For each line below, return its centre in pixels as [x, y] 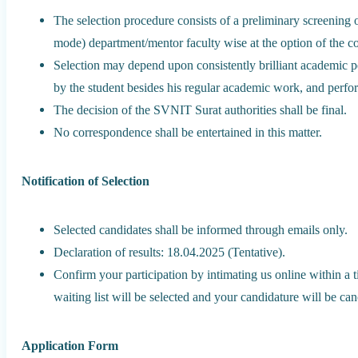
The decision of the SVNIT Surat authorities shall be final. [201, 110]
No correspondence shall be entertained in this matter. [188, 133]
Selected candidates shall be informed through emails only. [201, 230]
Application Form [70, 345]
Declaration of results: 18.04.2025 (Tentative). [170, 253]
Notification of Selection [86, 181]
